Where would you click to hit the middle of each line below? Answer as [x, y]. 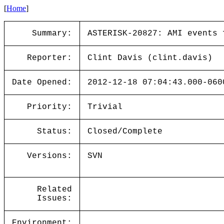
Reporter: [49, 58]
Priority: [49, 107]
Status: [54, 131]
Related [54, 189]
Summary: [52, 33]
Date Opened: [42, 82]
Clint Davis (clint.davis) [150, 58]
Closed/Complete [125, 131]
